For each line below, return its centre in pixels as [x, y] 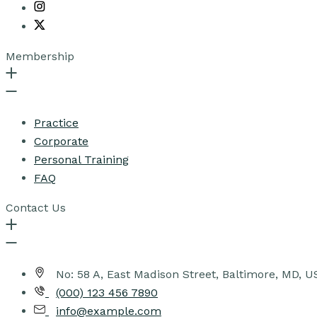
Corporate [61, 141]
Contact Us [36, 207]
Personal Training [81, 159]
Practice [56, 122]
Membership [40, 56]
